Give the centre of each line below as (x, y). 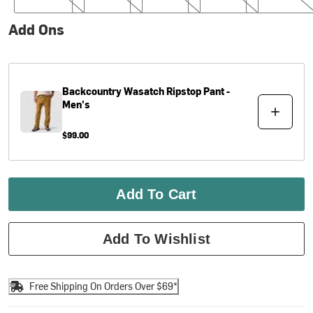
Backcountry (92, 91)
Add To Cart (156, 194)
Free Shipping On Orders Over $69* (104, 286)
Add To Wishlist (156, 239)
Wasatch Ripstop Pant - (177, 91)
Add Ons (37, 29)
